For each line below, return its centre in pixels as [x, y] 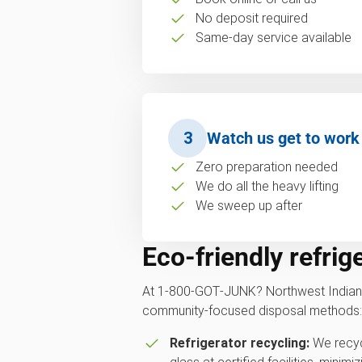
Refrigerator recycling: [239, 343]
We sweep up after [248, 206]
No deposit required [251, 18]
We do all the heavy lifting [267, 186]
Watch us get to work [283, 138]
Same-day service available [273, 38]
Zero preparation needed [266, 167]
